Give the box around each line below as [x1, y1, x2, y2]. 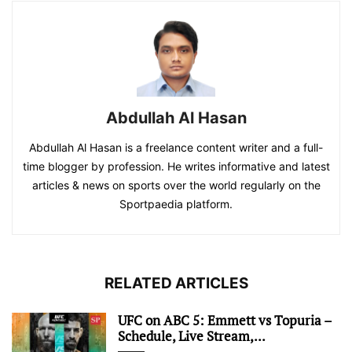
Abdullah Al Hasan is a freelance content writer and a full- [29, 141, 323, 155]
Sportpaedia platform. [119, 197, 233, 211]
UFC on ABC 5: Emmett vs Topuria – [118, 311, 332, 330]
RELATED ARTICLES [104, 274, 248, 293]
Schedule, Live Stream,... [118, 327, 266, 346]
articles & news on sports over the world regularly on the [31, 178, 321, 192]
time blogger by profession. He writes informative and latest [22, 159, 330, 174]
